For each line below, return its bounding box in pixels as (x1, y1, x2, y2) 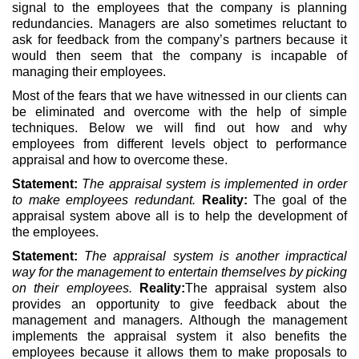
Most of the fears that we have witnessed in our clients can (12, 88, 347, 103)
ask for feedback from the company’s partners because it (12, 32, 347, 46)
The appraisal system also (185, 280, 347, 295)
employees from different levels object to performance (12, 136, 347, 151)
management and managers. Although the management (12, 313, 347, 327)
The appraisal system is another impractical (84, 248, 348, 263)
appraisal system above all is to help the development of (12, 208, 347, 223)
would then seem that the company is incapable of (12, 48, 347, 63)
